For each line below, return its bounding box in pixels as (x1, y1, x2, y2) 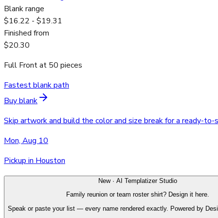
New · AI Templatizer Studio (98, 177, 177, 185)
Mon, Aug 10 (4, 135, 48, 146)
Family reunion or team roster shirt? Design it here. (66, 191, 209, 199)
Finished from (4, 28, 49, 39)
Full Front (4, 60, 37, 71)
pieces (58, 60, 82, 71)
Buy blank (4, 95, 37, 107)
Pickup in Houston (4, 155, 65, 166)
